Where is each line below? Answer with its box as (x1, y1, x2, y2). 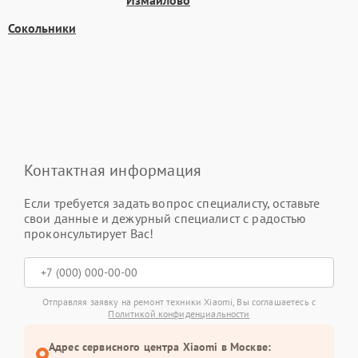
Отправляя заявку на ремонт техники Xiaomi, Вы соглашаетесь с (42, 296, 316, 308)
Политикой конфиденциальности (108, 308, 250, 320)
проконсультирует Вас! (24, 225, 154, 241)
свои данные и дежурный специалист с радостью (24, 210, 307, 226)
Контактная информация (24, 160, 202, 181)
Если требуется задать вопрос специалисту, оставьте (24, 195, 320, 211)
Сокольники (8, 20, 76, 36)
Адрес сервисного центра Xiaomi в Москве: (49, 340, 271, 354)
